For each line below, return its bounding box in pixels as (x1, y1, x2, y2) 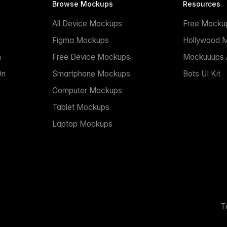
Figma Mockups (52, 35, 109, 46)
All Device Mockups (52, 19, 123, 29)
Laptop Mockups (52, 119, 113, 129)
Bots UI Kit (182, 69, 220, 79)
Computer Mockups (52, 86, 123, 96)
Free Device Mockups (52, 52, 131, 62)
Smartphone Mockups (52, 69, 131, 79)
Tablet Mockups (52, 102, 110, 112)
